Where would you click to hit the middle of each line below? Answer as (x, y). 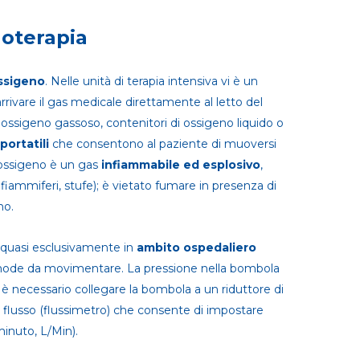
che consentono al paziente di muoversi (163, 144)
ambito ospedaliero (196, 248)
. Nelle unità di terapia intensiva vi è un (151, 82)
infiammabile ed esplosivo (181, 165)
